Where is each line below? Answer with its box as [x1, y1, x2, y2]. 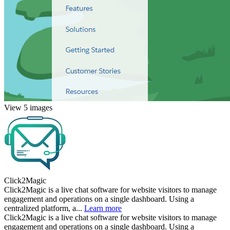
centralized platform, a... [4, 203, 84, 213]
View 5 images [4, 103, 52, 112]
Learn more [84, 203, 122, 213]
